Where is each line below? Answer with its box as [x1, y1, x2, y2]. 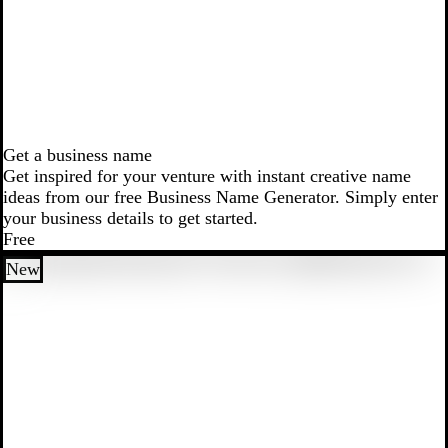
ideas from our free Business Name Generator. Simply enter [3, 187, 438, 208]
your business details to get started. [3, 208, 258, 229]
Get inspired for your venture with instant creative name [3, 166, 411, 187]
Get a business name [3, 145, 152, 166]
